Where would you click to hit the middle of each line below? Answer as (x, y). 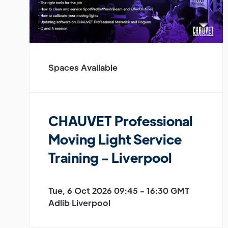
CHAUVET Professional (121, 120)
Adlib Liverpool (79, 203)
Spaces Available (83, 67)
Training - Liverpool (110, 157)
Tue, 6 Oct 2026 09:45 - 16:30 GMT (119, 190)
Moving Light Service (115, 139)
